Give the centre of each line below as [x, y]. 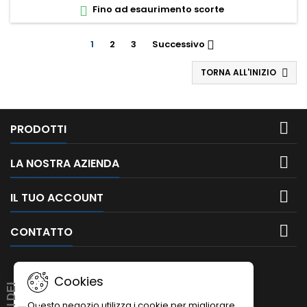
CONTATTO [41, 232]
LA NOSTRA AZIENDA [65, 164]
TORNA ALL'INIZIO [240, 73]
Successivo [178, 45]
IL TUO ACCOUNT [57, 198]
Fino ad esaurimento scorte [157, 10]
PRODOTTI [38, 130]
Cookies [77, 281]
